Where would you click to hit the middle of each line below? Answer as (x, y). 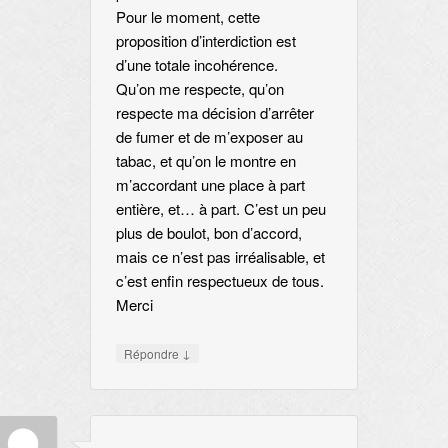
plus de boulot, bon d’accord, (208, 232)
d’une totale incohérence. (196, 64)
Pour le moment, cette (187, 16)
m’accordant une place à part (210, 184)
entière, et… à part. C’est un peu (220, 208)
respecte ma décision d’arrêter (214, 112)
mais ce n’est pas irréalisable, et (220, 256)
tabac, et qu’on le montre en (205, 160)
